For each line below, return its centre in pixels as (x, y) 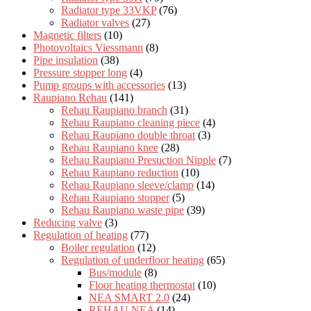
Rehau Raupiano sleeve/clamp (127, 185)
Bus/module (115, 272)
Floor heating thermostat (142, 285)
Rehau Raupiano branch (114, 110)
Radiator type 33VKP (109, 10)
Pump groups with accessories (99, 85)
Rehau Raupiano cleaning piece (131, 122)
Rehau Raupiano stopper (115, 197)
